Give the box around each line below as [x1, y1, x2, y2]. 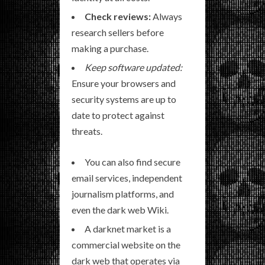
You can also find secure [85, 156, 180, 167]
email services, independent [72, 172, 182, 183]
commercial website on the [72, 238, 180, 250]
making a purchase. [72, 42, 148, 54]
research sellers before [72, 26, 164, 38]
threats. [72, 125, 102, 137]
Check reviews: [85, 10, 151, 22]
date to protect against [72, 109, 164, 121]
